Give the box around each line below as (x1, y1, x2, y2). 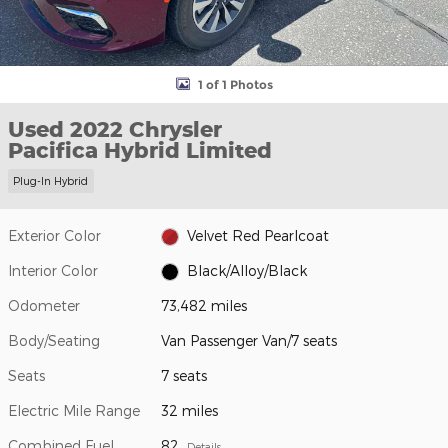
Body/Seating (8, 331, 100, 349)
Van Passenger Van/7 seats (161, 331, 338, 349)
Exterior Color (8, 226, 101, 244)
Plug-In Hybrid (13, 174, 89, 188)
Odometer (8, 296, 80, 314)
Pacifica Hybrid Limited (8, 137, 272, 163)
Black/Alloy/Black (186, 261, 307, 279)
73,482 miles (161, 296, 248, 314)
